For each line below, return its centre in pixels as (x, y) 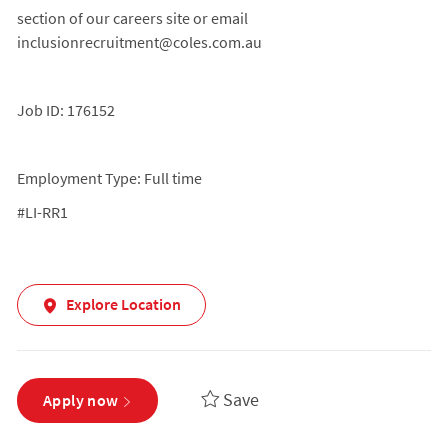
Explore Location (123, 304)
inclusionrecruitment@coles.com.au (139, 41)
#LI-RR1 (42, 211)
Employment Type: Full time (109, 177)
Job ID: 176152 (65, 109)
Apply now (80, 400)
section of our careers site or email (132, 17)
